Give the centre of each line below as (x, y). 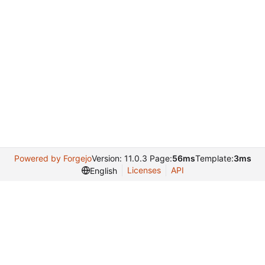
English (103, 170)
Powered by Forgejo (53, 158)
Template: (214, 158)
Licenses (144, 170)
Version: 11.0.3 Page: (132, 158)
